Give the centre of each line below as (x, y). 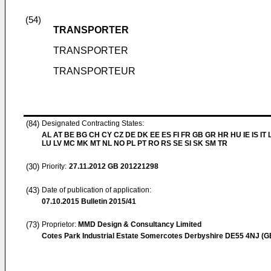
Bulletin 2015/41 (108, 201)
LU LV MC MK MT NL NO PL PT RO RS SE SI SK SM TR (135, 143)
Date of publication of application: (96, 190)
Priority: (54, 166)
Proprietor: (60, 224)
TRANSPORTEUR (94, 71)
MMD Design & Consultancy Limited (140, 224)
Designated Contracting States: (93, 123)
